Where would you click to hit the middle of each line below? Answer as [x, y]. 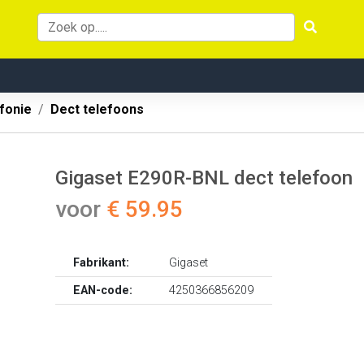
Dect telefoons [97, 109]
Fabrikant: [102, 263]
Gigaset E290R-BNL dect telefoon [204, 178]
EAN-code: [103, 290]
